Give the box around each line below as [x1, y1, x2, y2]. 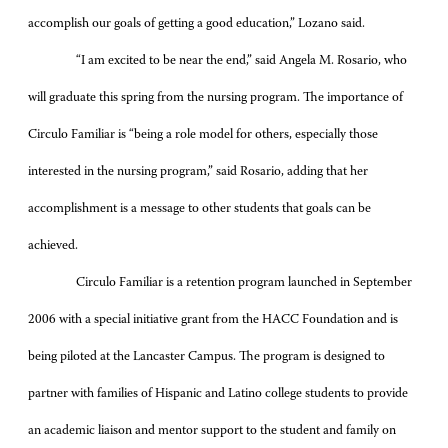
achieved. [28, 239, 78, 252]
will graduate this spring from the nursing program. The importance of [28, 91, 403, 104]
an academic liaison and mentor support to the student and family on [28, 424, 396, 437]
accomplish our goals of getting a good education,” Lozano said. [28, 17, 365, 30]
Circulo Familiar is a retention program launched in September [76, 276, 412, 289]
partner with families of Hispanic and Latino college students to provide [28, 387, 408, 400]
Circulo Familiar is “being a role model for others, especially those [28, 128, 378, 141]
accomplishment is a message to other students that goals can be [28, 202, 371, 215]
